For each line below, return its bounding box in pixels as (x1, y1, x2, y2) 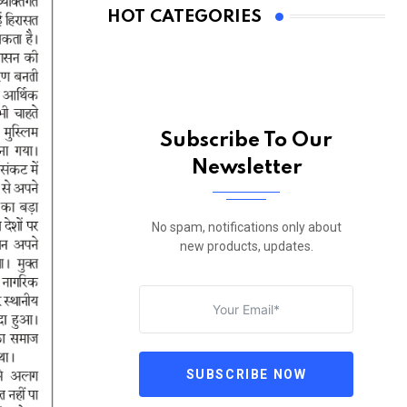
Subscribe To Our (160, 130, 333, 151)
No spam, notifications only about (151, 219, 342, 234)
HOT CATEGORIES (107, 7, 262, 25)
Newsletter (191, 157, 302, 178)
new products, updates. (179, 238, 313, 253)
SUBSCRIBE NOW (185, 366, 307, 382)
